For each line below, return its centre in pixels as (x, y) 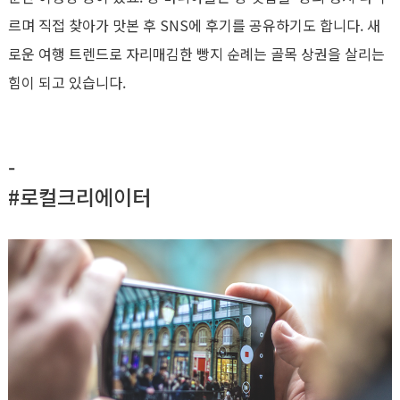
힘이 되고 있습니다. (67, 82)
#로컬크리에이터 (79, 196)
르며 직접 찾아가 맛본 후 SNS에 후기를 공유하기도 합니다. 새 (194, 25)
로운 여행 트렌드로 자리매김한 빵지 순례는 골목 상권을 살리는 (196, 54)
